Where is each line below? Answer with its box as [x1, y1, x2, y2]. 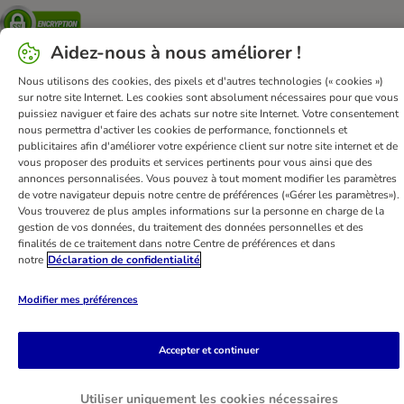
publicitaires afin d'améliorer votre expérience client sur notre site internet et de [18, 139, 398, 153]
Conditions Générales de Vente [106, 95, 280, 113]
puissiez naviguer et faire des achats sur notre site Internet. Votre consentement [18, 106, 399, 121]
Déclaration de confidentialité [48, 252, 200, 267]
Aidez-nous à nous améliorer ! [50, 41, 301, 65]
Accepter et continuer [159, 343, 259, 357]
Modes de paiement [161, 168, 271, 186]
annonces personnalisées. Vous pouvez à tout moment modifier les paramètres [18, 171, 397, 186]
